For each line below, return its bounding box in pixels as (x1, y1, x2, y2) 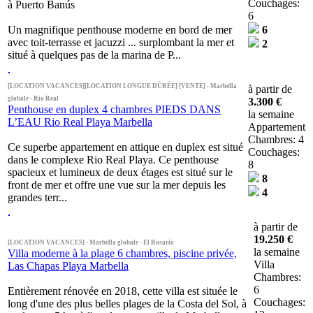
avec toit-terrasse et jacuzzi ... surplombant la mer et (8, 36, 234, 48)
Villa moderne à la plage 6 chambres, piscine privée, (8, 247, 237, 259)
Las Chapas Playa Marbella (8, 260, 129, 272)
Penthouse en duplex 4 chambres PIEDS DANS (8, 103, 221, 115)
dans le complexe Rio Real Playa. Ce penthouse (8, 154, 219, 166)
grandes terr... (8, 191, 67, 203)
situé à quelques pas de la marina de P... (8, 49, 181, 61)
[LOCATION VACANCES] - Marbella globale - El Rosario (8, 239, 174, 246)
